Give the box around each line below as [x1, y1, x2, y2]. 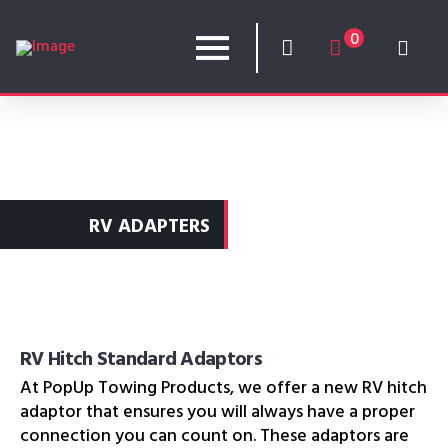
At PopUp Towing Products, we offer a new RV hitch [20, 372, 427, 407]
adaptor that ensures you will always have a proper [20, 396, 415, 431]
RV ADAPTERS [88, 211, 210, 247]
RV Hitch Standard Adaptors [20, 342, 262, 380]
